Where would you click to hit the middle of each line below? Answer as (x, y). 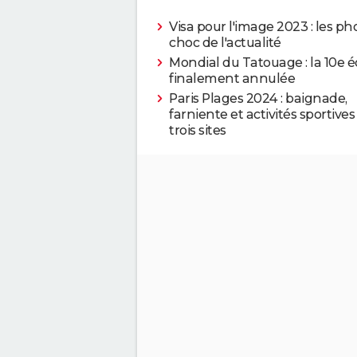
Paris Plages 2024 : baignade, (258, 98)
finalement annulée (232, 78)
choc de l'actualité (225, 42)
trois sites (198, 130)
